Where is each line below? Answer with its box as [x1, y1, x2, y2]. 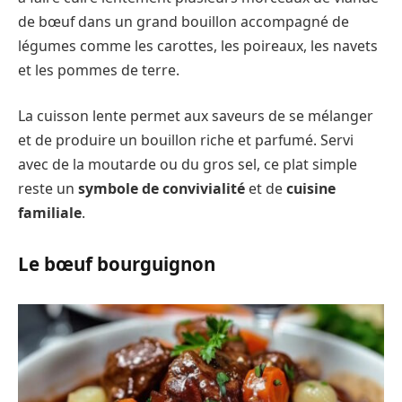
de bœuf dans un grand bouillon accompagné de [18, 11, 349, 31]
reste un [18, 179, 78, 199]
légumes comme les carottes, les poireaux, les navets [18, 35, 378, 56]
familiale [18, 203, 82, 223]
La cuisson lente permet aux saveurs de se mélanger [18, 106, 373, 127]
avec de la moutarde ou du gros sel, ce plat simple [18, 154, 357, 175]
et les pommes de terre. [18, 59, 179, 80]
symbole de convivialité [78, 179, 245, 199]
